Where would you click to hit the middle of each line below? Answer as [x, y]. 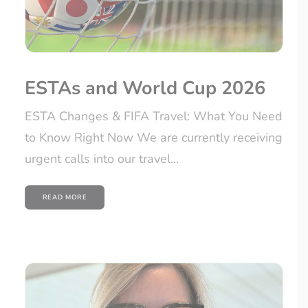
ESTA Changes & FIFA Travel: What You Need [154, 117]
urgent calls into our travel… [102, 159]
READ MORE [65, 197]
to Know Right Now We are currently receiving [154, 138]
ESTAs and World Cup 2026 [145, 89]
